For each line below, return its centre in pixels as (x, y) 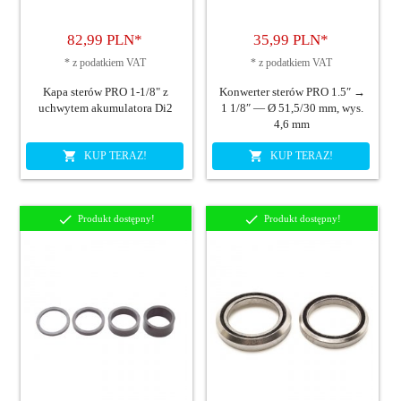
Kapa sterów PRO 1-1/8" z (106, 92)
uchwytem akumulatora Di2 (106, 108)
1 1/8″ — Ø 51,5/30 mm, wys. (292, 108)
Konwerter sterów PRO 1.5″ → (292, 92)
